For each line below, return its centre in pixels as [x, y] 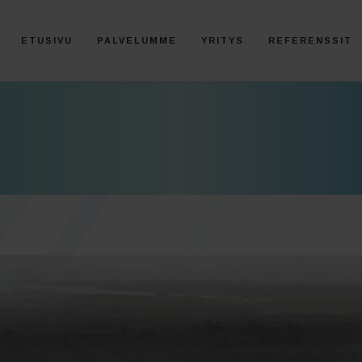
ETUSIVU [47, 40]
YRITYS [223, 40]
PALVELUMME [137, 40]
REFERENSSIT [310, 40]
